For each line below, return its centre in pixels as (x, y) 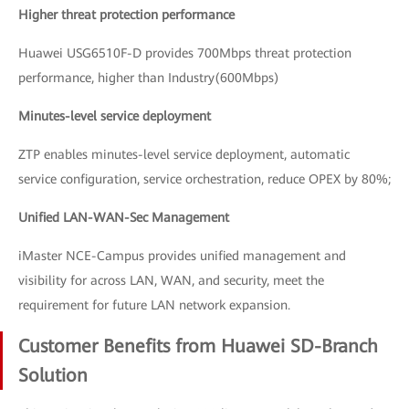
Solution (53, 375)
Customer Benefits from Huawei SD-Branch (198, 346)
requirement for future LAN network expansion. (154, 305)
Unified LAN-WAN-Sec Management (124, 217)
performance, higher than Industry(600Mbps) (149, 78)
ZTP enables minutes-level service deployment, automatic (184, 154)
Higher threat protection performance (126, 15)
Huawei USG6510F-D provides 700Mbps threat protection (185, 53)
